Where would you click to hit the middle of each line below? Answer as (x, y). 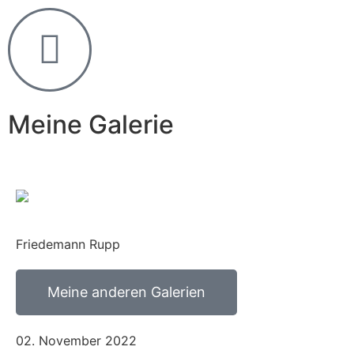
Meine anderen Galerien (126, 292)
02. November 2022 (76, 340)
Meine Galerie (91, 124)
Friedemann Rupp (68, 244)
